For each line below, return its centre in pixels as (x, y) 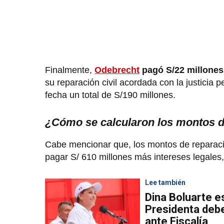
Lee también (165, 183)
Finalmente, (70, 70)
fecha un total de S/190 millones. (113, 95)
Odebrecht (117, 70)
